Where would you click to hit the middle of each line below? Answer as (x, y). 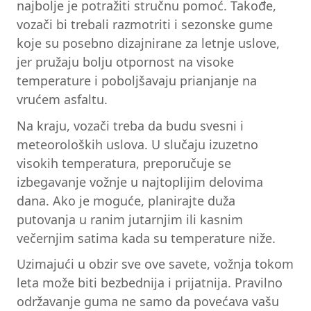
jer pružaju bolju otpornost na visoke (125, 61)
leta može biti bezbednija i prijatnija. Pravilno (150, 283)
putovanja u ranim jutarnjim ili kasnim (130, 219)
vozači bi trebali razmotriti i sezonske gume (145, 24)
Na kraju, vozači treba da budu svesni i (130, 125)
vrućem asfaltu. (62, 99)
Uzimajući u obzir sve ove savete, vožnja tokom (155, 264)
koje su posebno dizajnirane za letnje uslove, (148, 43)
